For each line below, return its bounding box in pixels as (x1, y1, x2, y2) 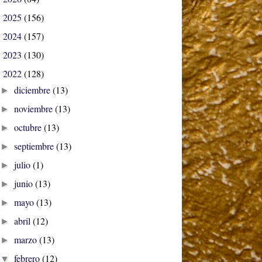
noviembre (14, 102, 56, 115)
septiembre (14, 140, 57, 153)
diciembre (14, 84, 53, 96)
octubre (14, 121, 44, 134)
